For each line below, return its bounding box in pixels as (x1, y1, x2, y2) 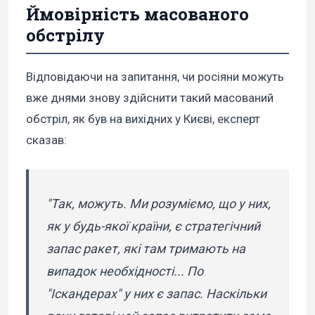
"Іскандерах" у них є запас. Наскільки (46, 285, 266, 301)
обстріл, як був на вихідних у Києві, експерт (26, 111, 260, 126)
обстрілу (26, 23, 105, 46)
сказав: (26, 132, 67, 147)
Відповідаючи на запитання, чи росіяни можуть (26, 69, 284, 84)
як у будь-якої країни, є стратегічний (46, 218, 260, 233)
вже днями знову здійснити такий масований (26, 90, 274, 105)
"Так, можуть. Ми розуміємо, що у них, (46, 195, 271, 211)
